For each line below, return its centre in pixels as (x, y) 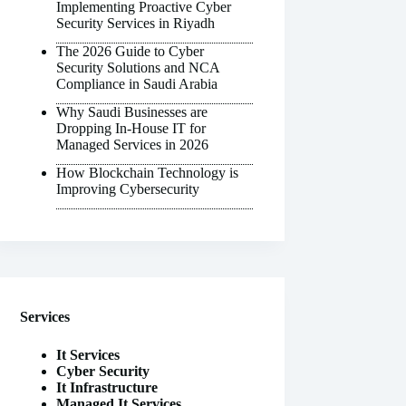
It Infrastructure (107, 388)
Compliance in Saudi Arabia (137, 84)
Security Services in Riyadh (136, 24)
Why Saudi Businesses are (132, 112)
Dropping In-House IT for (131, 129)
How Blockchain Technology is (148, 173)
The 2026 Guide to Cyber (130, 52)
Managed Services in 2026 (133, 145)
